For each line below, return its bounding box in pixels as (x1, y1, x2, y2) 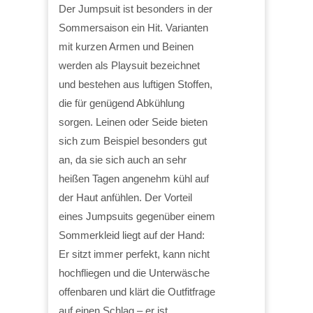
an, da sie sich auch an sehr (59, 154, 187, 166)
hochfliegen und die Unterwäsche (59, 267, 210, 279)
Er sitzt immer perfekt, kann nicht (59, 248, 210, 261)
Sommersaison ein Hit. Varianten (59, 22, 208, 34)
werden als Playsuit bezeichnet (59, 59, 200, 72)
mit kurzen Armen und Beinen (59, 41, 194, 53)
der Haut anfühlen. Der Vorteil (59, 191, 192, 204)
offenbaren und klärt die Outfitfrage (59, 286, 215, 298)
